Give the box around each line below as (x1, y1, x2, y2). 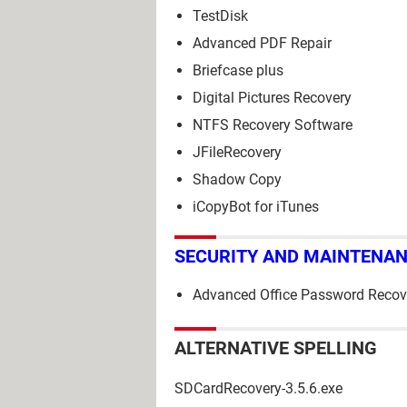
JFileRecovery (193, 143, 282, 161)
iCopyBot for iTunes (193, 197, 319, 215)
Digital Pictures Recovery (193, 88, 352, 106)
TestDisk (193, 6, 248, 25)
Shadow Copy (193, 170, 282, 188)
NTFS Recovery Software (193, 115, 352, 134)
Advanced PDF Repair (193, 34, 332, 52)
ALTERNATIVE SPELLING (174, 337, 377, 360)
